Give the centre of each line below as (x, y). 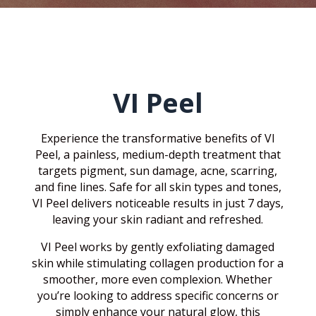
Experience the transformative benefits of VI (158, 138)
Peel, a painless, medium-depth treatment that (158, 154)
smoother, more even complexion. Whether (158, 279)
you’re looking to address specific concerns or (158, 295)
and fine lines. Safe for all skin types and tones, (158, 187)
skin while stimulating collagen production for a (158, 263)
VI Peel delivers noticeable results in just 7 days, (158, 203)
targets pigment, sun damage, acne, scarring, (158, 170)
